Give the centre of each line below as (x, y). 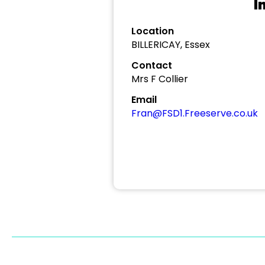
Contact (152, 65)
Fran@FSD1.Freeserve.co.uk (195, 113)
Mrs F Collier (160, 79)
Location (153, 31)
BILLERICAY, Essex (171, 45)
